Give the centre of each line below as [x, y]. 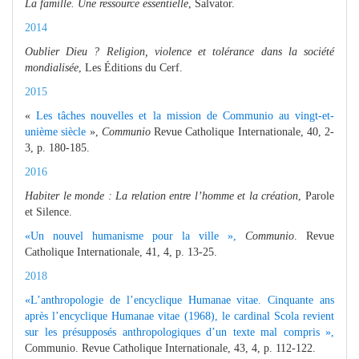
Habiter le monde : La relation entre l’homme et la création [162, 196]
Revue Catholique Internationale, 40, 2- [244, 131]
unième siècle [56, 131]
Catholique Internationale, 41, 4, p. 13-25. [121, 252]
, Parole [317, 196]
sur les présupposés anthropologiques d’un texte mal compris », [179, 332]
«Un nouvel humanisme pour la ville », [131, 236]
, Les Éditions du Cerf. [131, 67]
